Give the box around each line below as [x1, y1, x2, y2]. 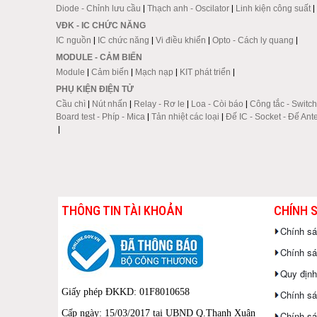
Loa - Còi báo [190, 98, 243, 109]
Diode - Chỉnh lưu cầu [55, 3, 141, 13]
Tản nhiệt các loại [151, 111, 219, 122]
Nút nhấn [91, 98, 127, 109]
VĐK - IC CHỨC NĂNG [55, 21, 146, 30]
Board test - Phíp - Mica [55, 111, 145, 122]
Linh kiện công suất [235, 3, 311, 13]
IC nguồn [55, 35, 91, 45]
